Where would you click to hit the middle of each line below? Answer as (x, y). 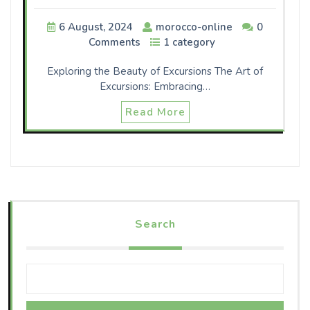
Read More (155, 112)
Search (155, 225)
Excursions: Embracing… (155, 87)
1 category (189, 43)
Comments (114, 43)
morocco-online (194, 27)
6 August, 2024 (96, 27)
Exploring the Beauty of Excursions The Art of (155, 72)
